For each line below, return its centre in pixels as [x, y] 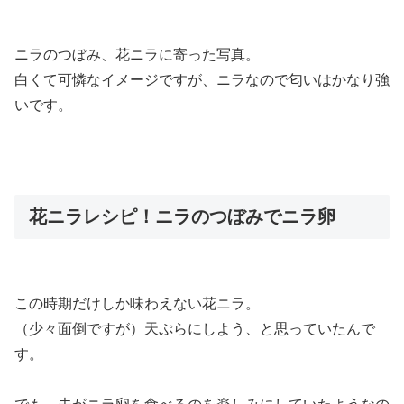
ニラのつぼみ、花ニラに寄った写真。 [137, 55]
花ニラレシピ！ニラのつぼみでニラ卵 [182, 217]
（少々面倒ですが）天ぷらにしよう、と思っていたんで [195, 329]
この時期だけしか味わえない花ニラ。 [137, 304]
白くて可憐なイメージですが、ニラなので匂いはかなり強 [202, 80]
